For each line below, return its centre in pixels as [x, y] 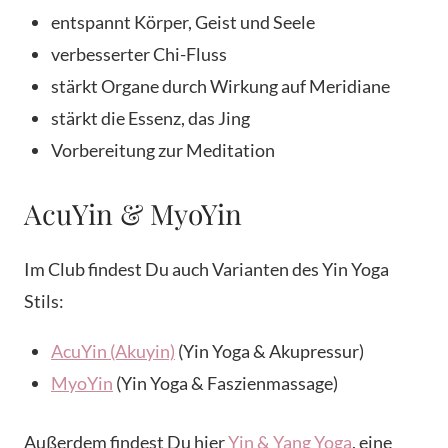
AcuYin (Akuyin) [113, 351]
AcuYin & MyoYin [133, 214]
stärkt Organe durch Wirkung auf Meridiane [220, 86]
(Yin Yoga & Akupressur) [269, 351]
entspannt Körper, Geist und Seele [183, 22]
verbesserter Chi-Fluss [139, 54]
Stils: [44, 301]
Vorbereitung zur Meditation [163, 150]
